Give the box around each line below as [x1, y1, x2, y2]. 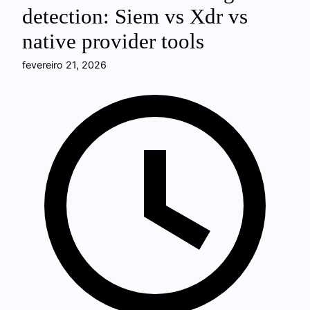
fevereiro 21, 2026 [22, 59, 107, 71]
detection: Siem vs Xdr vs [22, 5, 248, 28]
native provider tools [22, 30, 204, 53]
